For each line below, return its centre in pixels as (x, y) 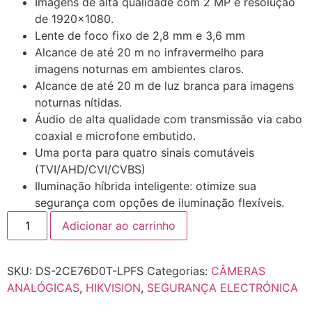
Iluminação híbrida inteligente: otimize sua (146, 186)
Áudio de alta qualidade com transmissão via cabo (169, 119)
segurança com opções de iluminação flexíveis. (159, 203)
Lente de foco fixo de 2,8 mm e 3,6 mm (140, 36)
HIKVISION (113, 288)
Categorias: (179, 271)
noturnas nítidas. (78, 103)
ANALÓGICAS (43, 288)
